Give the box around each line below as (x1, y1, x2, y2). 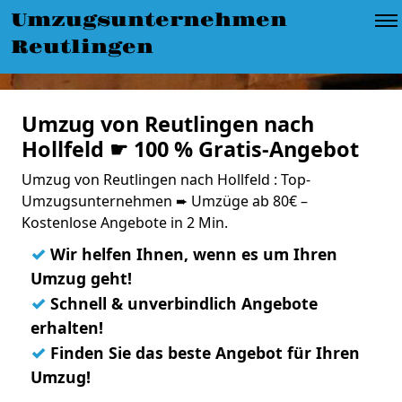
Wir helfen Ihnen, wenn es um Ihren (46, 243, 337, 265)
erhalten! (31, 317, 103, 338)
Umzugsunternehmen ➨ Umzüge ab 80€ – (22, 191, 308, 211)
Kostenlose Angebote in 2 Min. (22, 213, 228, 232)
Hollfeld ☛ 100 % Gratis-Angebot (22, 135, 359, 163)
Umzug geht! (31, 267, 132, 289)
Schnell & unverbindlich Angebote (46, 293, 318, 314)
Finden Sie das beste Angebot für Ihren (46, 342, 360, 363)
